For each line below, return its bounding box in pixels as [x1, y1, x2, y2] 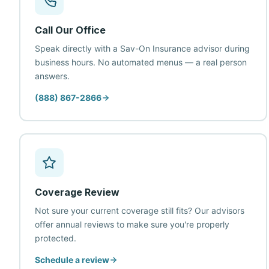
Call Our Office [34, 24, 106, 36]
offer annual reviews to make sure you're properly [34, 219, 229, 229]
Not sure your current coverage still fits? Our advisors [34, 205, 244, 216]
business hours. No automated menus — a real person [34, 57, 247, 67]
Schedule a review [34, 255, 109, 265]
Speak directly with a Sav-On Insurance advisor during [34, 43, 250, 53]
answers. [34, 71, 70, 81]
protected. [34, 233, 76, 243]
